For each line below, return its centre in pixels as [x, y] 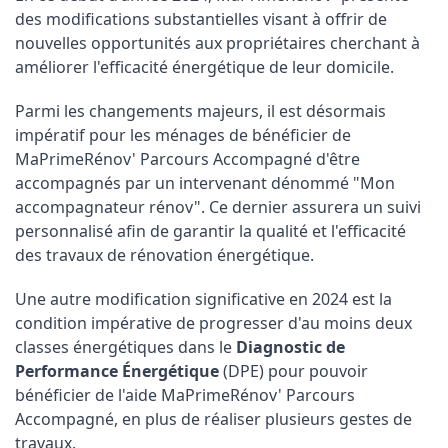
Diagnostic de [290, 347]
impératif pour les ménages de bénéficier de [183, 135]
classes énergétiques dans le [125, 347]
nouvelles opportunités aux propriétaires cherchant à [217, 43]
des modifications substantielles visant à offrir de [201, 19]
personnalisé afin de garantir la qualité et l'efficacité [210, 231]
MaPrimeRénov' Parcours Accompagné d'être [187, 159]
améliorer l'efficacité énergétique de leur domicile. [204, 67]
